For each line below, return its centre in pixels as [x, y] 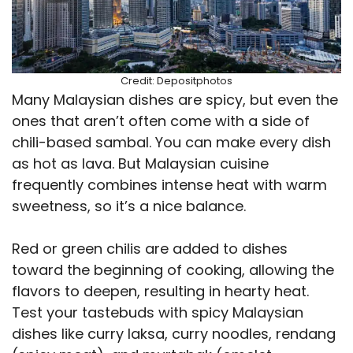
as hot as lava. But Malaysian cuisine [140, 163]
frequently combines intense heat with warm [169, 184]
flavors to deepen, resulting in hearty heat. [160, 291]
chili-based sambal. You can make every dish [171, 142]
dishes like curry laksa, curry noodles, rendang [174, 333]
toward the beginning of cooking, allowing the [173, 269]
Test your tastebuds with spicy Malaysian [158, 312]
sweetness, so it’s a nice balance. [129, 206]
